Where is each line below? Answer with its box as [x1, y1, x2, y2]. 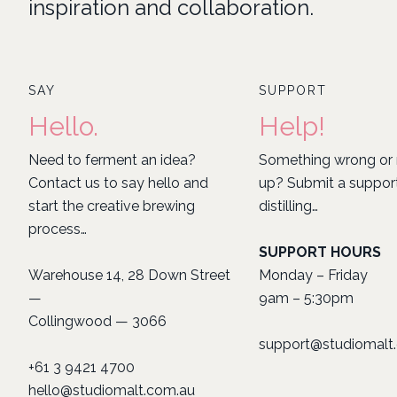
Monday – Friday [259, 267, 377, 284]
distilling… [259, 198, 318, 214]
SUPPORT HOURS [259, 244, 381, 261]
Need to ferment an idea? [28, 152, 196, 168]
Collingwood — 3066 [28, 313, 167, 330]
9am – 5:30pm [259, 290, 354, 307]
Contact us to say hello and [28, 175, 208, 191]
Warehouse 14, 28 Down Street [28, 267, 230, 284]
